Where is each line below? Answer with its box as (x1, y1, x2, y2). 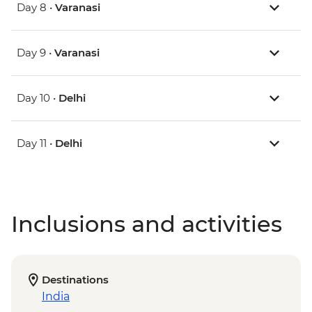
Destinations (42, 272, 109, 286)
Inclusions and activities (11, 210, 282, 237)
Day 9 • (17, 45, 54, 59)
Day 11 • (17, 136, 55, 150)
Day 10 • (17, 91, 58, 104)
